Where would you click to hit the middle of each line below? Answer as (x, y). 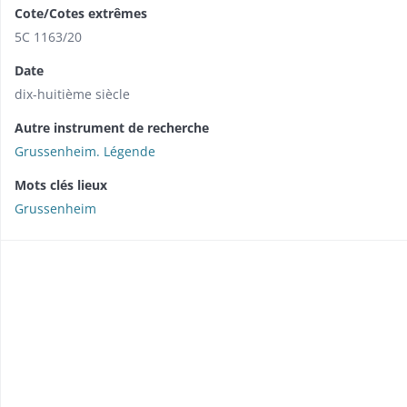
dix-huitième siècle (72, 94)
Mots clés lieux (61, 185)
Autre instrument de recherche (112, 128)
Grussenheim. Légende (85, 152)
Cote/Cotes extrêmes (81, 14)
